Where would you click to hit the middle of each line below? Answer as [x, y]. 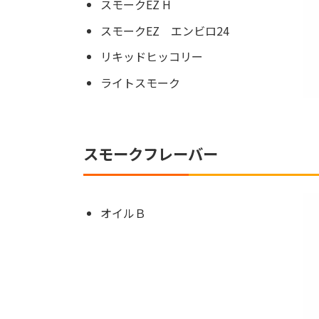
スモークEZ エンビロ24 [165, 30]
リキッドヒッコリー [152, 57]
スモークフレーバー [151, 154]
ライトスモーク [140, 83]
